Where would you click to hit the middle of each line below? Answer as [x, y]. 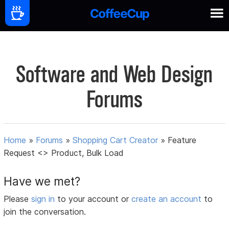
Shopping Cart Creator [116, 140]
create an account [167, 199]
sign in [44, 199]
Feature [182, 140]
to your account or [95, 199]
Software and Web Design [114, 74]
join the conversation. [45, 212]
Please [18, 199]
